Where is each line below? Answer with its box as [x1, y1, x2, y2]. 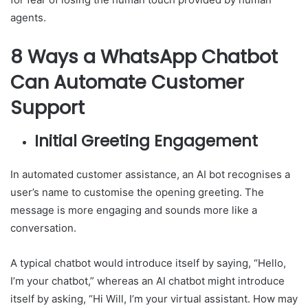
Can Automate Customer [10, 69, 244, 96]
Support [10, 95, 85, 121]
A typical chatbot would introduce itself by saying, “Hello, [10, 256, 286, 269]
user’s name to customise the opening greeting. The [10, 185, 264, 199]
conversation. [10, 221, 76, 234]
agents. [10, 11, 49, 25]
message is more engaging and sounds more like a [10, 203, 257, 217]
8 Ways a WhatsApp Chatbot [10, 44, 278, 70]
